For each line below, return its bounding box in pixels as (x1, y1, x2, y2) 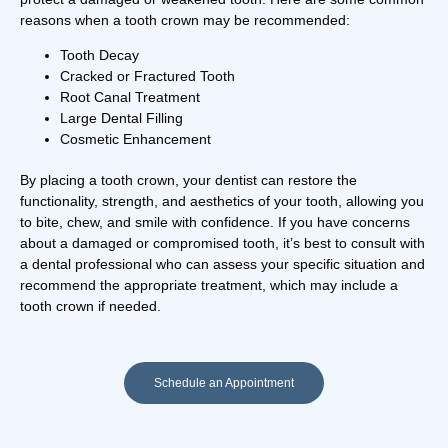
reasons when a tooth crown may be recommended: (20, 11, 350, 28)
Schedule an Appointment (154, 375, 294, 390)
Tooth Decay (60, 47, 139, 64)
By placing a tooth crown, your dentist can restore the (20, 172, 357, 189)
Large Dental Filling (60, 110, 183, 127)
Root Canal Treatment (60, 89, 200, 106)
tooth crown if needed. (20, 298, 161, 315)
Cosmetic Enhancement (60, 131, 211, 148)
